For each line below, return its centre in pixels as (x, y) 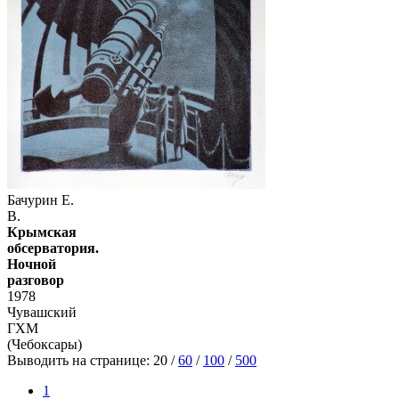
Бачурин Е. (41, 200)
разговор (36, 281)
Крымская (42, 232)
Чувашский (42, 313)
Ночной (32, 265)
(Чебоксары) (45, 345)
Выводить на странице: (80, 361)
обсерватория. (53, 248)
